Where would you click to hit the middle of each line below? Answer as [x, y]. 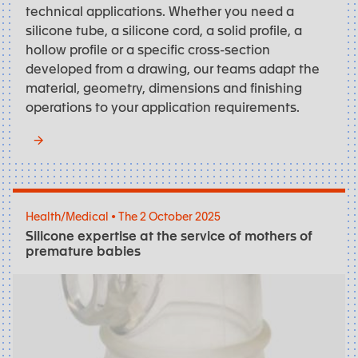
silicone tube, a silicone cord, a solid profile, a [164, 29]
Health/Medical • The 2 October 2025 [123, 216]
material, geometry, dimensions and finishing [164, 87]
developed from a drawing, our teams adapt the [173, 68]
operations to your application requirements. [163, 106]
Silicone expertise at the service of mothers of [169, 235]
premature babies [83, 251]
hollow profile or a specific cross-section [148, 48]
